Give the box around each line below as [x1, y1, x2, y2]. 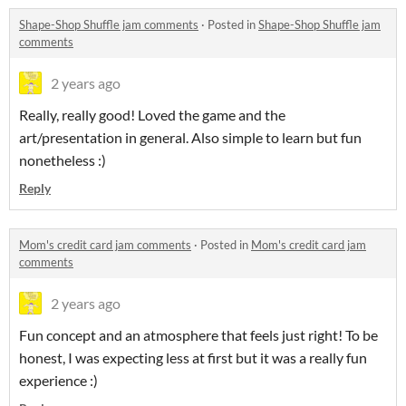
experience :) [19, 372, 98, 390]
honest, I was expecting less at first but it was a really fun [19, 349, 367, 367]
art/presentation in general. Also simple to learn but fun [19, 129, 362, 147]
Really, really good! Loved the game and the [19, 106, 285, 124]
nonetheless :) [19, 151, 106, 169]
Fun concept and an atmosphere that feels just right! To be [19, 326, 378, 344]
